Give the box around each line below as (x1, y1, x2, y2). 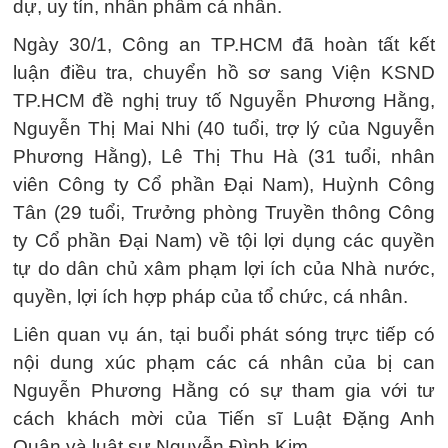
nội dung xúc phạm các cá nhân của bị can (13, 352, 435, 373)
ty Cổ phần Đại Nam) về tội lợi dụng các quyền (13, 230, 435, 251)
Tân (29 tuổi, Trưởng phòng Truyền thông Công (13, 202, 435, 223)
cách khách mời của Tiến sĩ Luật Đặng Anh (13, 408, 435, 429)
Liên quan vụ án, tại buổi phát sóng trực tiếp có (13, 324, 435, 345)
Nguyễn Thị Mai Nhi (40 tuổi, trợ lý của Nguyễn (13, 118, 435, 139)
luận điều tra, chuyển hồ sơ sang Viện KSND (13, 62, 435, 83)
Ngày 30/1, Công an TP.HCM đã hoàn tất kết (13, 34, 435, 55)
